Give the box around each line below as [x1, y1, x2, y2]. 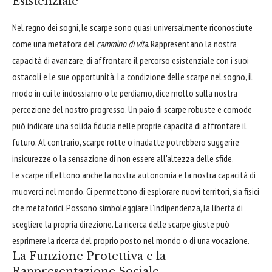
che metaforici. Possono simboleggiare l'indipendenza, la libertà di [12, 201, 243, 214]
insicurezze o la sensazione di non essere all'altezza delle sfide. [12, 152, 234, 165]
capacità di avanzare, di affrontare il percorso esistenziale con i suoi [12, 53, 249, 66]
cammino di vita [97, 37, 148, 50]
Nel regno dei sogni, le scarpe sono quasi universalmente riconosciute [12, 21, 253, 33]
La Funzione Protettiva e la [12, 249, 166, 263]
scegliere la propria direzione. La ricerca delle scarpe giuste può [12, 217, 229, 230]
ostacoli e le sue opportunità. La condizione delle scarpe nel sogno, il [12, 70, 253, 83]
